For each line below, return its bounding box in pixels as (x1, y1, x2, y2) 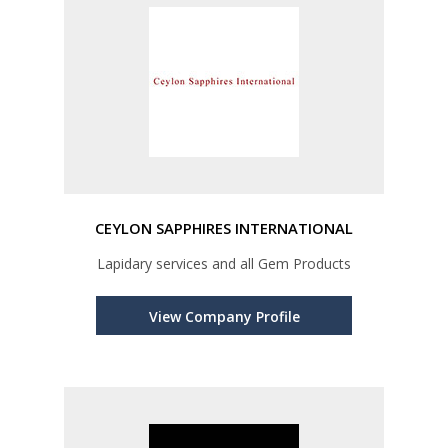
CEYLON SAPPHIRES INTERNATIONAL (95, 218, 353, 239)
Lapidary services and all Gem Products (97, 254, 351, 274)
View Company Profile (148, 307, 300, 327)
